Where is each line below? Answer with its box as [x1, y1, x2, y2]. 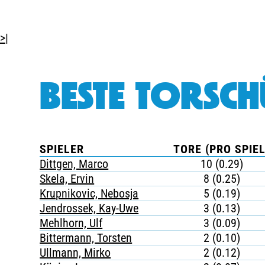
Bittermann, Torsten [40, 231, 132, 245]
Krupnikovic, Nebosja [40, 186, 139, 201]
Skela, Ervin [40, 172, 95, 186]
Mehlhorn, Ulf [40, 216, 103, 230]
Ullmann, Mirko [40, 245, 111, 260]
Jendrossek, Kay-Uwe [40, 201, 139, 215]
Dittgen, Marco [40, 157, 109, 171]
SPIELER [40, 142, 85, 156]
